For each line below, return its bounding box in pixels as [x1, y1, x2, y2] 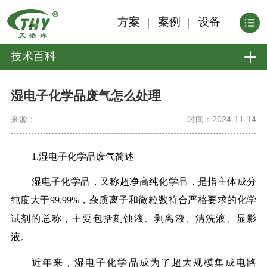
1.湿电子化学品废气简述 [32, 151, 135, 162]
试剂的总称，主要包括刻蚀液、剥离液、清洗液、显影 [10, 213, 257, 224]
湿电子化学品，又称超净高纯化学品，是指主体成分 [32, 176, 257, 187]
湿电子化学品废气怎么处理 [10, 89, 161, 103]
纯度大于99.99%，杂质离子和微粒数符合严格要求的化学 [10, 195, 257, 206]
